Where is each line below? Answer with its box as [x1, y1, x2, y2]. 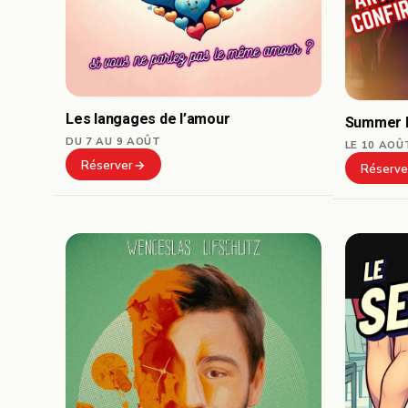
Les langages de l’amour [66, 107, 230, 130]
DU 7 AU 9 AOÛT [66, 133, 161, 148]
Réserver [81, 157, 134, 174]
